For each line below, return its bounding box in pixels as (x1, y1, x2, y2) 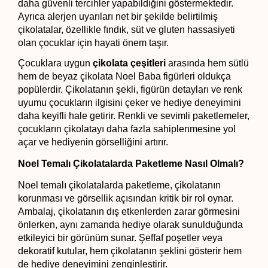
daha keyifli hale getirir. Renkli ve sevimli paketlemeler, (18, 111, 249, 121)
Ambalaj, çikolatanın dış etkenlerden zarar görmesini (18, 206, 240, 217)
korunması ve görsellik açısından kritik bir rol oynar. (18, 193, 233, 204)
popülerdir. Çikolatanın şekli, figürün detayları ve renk (18, 84, 242, 95)
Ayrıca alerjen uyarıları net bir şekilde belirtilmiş (18, 11, 218, 22)
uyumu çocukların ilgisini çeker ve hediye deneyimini (18, 98, 241, 108)
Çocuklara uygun (18, 58, 93, 69)
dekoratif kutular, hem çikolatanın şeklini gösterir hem (18, 246, 242, 257)
